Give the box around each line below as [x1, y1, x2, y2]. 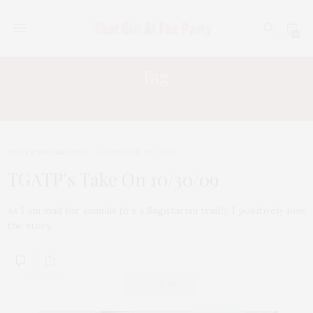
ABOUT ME [137, 280, 180, 289]
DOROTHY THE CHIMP [68, 89, 245, 112]
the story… [7, 219, 58, 232]
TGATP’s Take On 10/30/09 [7, 167, 219, 191]
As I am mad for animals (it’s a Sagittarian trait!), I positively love [7, 204, 306, 217]
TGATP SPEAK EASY [7, 147, 87, 157]
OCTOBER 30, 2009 [101, 147, 175, 157]
